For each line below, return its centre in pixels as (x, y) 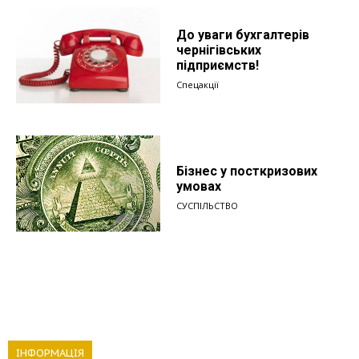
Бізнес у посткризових (247, 171)
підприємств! (218, 65)
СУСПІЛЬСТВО (207, 205)
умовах (199, 186)
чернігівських (219, 50)
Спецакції (198, 84)
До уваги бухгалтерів (243, 34)
